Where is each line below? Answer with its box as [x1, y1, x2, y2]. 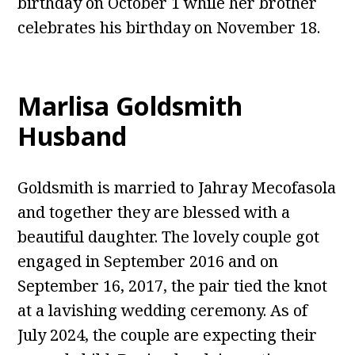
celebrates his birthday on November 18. [17, 17, 321, 39]
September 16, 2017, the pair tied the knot [17, 275, 328, 297]
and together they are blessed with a [17, 201, 291, 223]
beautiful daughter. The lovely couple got [17, 226, 320, 248]
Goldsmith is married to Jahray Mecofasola [17, 177, 337, 199]
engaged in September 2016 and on [17, 250, 279, 273]
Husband [17, 119, 128, 154]
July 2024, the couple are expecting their [17, 324, 318, 346]
